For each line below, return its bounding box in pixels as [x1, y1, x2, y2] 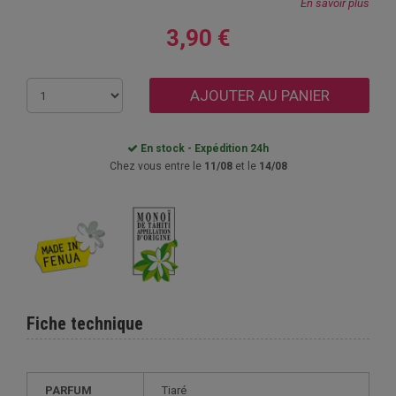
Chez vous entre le [109, 160, 204, 172]
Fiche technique [27, 312, 143, 334]
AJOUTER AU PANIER [189, 87, 330, 104]
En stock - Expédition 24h [138, 142, 269, 155]
